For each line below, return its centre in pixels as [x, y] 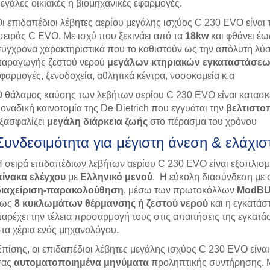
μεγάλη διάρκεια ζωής [97, 121]
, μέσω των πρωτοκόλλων [180, 190]
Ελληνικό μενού [116, 177]
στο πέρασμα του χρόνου [202, 121]
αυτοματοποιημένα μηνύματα [81, 262]
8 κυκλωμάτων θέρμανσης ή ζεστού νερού [111, 203]
